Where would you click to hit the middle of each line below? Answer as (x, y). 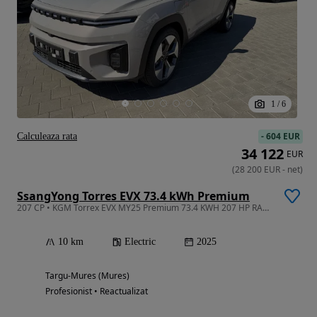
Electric (140, 241)
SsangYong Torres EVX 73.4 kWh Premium (133, 196)
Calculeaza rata (47, 136)
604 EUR (283, 136)
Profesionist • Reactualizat (97, 291)
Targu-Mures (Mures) (87, 275)
